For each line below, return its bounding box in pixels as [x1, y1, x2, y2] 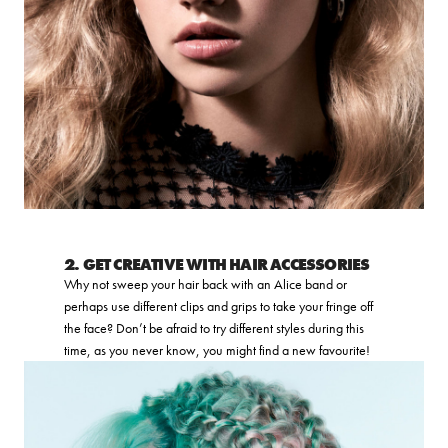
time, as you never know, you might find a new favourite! [64, 340, 370, 359]
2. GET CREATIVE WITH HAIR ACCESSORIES [64, 253, 373, 275]
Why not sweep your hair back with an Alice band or [64, 274, 347, 293]
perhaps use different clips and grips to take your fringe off [64, 296, 373, 315]
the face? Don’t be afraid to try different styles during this [64, 318, 364, 337]
